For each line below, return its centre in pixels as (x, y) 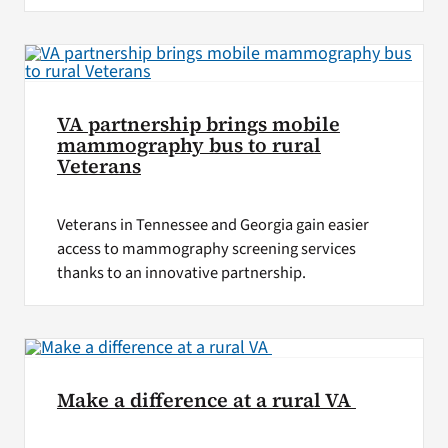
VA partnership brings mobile (198, 125)
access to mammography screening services (206, 249)
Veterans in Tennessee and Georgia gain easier (212, 225)
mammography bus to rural (188, 146)
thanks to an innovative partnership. (181, 273)
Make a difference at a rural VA (206, 401)
